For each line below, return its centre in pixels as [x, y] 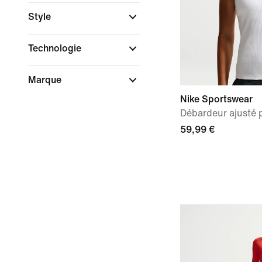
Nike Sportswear [216, 99]
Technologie [56, 48]
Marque [46, 80]
